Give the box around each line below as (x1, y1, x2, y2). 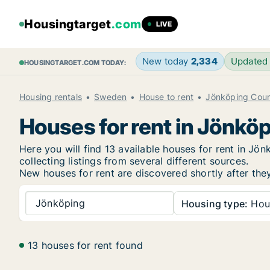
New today (142, 55, 191, 67)
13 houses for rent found (28, 239, 143, 251)
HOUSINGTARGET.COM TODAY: (24, 58, 126, 67)
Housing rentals (19, 92, 82, 102)
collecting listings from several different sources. (19, 155, 249, 167)
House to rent (139, 92, 194, 102)
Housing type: (181, 198, 248, 210)
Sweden (94, 92, 127, 102)
